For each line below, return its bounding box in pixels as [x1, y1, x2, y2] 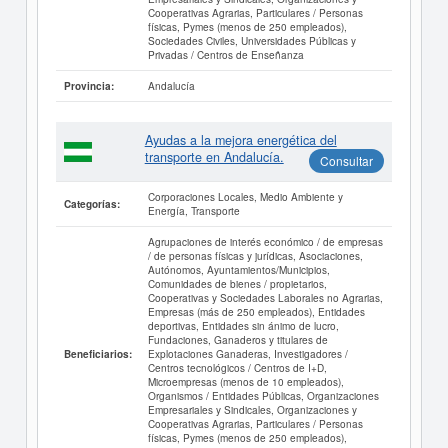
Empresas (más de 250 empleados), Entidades [147, 304, 365, 320]
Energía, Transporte [147, 203, 240, 219]
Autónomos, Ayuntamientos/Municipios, [147, 262, 330, 278]
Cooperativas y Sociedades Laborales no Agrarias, [147, 290, 383, 306]
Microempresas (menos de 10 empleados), [147, 374, 344, 390]
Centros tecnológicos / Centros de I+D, [147, 360, 327, 376]
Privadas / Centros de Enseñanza [147, 47, 304, 63]
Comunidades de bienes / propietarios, [147, 276, 327, 292]
